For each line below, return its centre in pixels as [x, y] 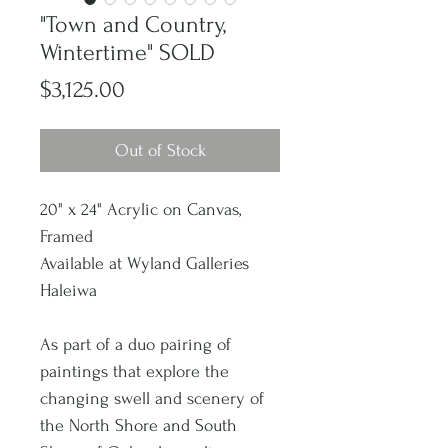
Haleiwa [68, 290]
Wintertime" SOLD [127, 52]
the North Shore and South [138, 425]
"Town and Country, [133, 24]
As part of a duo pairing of [135, 344]
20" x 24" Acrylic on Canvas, [140, 209]
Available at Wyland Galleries [144, 263]
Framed [66, 236]
